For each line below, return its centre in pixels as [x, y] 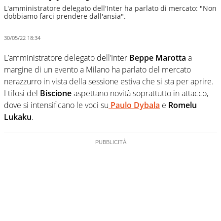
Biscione [56, 93]
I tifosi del [22, 93]
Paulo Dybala [134, 105]
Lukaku [18, 117]
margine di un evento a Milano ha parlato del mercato [97, 69]
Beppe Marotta [158, 57]
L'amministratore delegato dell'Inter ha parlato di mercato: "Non [110, 8]
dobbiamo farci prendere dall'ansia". [65, 16]
